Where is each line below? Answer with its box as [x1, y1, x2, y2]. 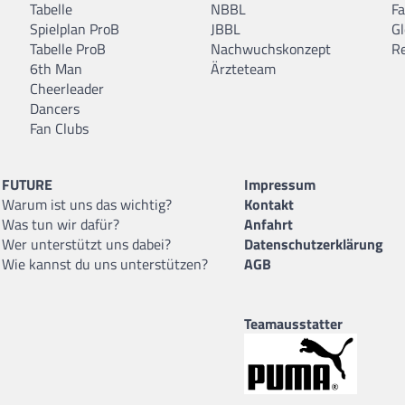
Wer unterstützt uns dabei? [2, 232, 171, 255]
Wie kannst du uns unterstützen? [2, 252, 208, 275]
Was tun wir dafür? [2, 212, 119, 235]
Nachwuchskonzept [211, 37, 331, 60]
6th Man [30, 57, 82, 80]
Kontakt [244, 193, 294, 215]
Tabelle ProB [30, 37, 106, 60]
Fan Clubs [30, 117, 89, 139]
